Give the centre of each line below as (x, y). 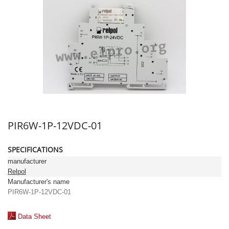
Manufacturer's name (39, 182)
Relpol (17, 171)
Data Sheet (35, 216)
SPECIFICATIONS (35, 150)
